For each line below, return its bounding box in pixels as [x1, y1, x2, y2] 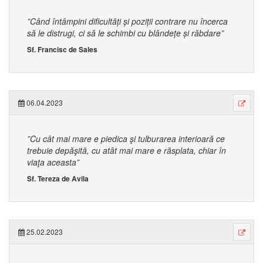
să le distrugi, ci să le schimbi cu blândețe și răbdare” [27, 27, 224, 39]
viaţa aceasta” [27, 156, 79, 168]
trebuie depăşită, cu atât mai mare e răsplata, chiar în [27, 144, 226, 156]
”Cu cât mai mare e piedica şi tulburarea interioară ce [27, 133, 225, 144]
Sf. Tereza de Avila [27, 173, 89, 184]
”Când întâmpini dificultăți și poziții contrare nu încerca [27, 15, 228, 27]
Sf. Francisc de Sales [27, 44, 97, 55]
